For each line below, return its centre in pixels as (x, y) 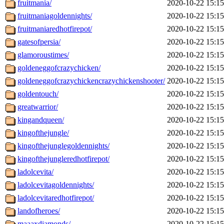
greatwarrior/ (38, 107)
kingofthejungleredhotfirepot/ (63, 159)
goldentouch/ (38, 94)
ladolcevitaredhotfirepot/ (56, 198)
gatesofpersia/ (39, 42)
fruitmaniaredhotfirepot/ (55, 29)
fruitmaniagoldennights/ (55, 16)
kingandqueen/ (41, 120)
